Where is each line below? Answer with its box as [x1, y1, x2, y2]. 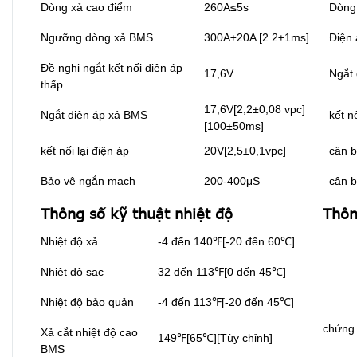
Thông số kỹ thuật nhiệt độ [41, 205, 233, 223]
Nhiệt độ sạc [41, 265, 104, 279]
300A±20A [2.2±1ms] [204, 31, 309, 45]
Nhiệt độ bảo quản [41, 296, 134, 309]
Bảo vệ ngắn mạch [41, 175, 135, 188]
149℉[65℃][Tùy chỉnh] [158, 331, 273, 345]
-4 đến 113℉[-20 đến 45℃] [158, 296, 294, 309]
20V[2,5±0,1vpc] [204, 144, 286, 158]
